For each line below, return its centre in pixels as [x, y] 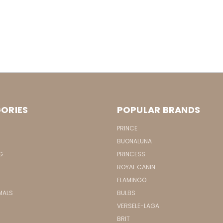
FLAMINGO [131, 180]
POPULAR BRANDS [158, 110]
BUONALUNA [134, 141]
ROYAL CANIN [136, 167]
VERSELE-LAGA [138, 206]
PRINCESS [131, 154]
